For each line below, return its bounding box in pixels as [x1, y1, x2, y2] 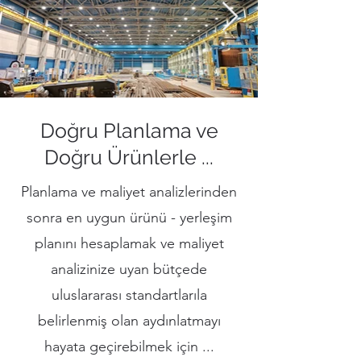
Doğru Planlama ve [39, 118, 218, 143]
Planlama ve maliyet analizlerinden [21, 183, 237, 201]
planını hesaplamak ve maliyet [34, 234, 224, 252]
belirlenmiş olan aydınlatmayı [37, 312, 221, 330]
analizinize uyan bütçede [51, 260, 207, 278]
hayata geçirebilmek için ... [44, 338, 214, 355]
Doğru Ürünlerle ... [44, 145, 214, 169]
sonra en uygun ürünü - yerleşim [26, 209, 232, 226]
